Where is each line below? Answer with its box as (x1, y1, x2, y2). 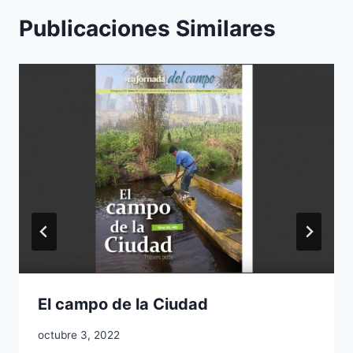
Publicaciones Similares (19, 14, 276, 42)
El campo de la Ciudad (38, 295, 208, 314)
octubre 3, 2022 (38, 329, 120, 342)
